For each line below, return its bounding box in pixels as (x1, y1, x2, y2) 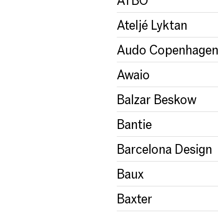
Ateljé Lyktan (117, 17, 187, 32)
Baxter (117, 191, 152, 206)
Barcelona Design (117, 141, 212, 156)
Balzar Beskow (117, 91, 197, 107)
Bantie (117, 116, 152, 131)
